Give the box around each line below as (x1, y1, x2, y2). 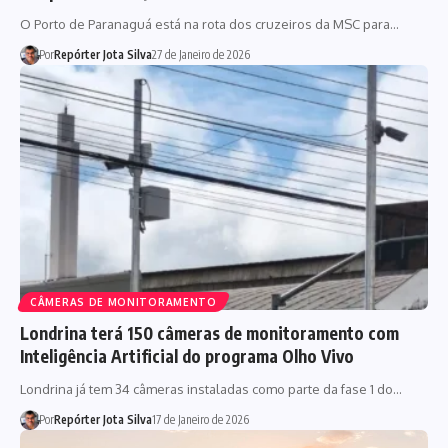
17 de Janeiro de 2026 (151, 411, 249, 427)
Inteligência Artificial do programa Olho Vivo (20, 344, 354, 367)
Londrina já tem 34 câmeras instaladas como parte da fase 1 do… (20, 380, 402, 397)
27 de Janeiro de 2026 (151, 47, 250, 63)
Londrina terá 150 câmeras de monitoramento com (20, 321, 399, 344)
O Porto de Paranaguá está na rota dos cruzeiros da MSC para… (20, 16, 399, 33)
